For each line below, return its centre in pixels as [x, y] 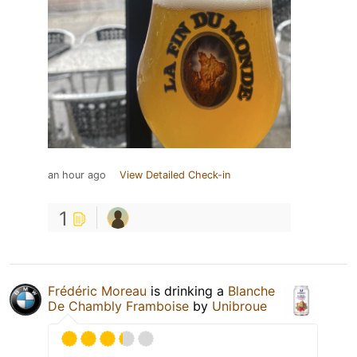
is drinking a [187, 290]
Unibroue [239, 306]
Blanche [251, 290]
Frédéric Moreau [97, 290]
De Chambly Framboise [118, 306]
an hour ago [77, 175]
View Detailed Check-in [175, 175]
